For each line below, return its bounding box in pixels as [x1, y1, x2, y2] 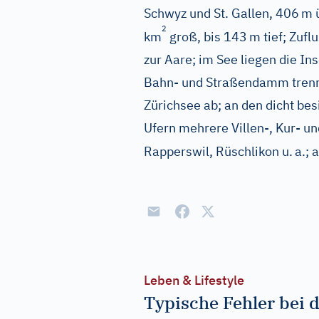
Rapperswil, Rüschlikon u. [144, 143, 293, 159]
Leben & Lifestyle [144, 272, 244, 288]
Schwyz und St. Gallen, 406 [144, 5, 299, 21]
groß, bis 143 [167, 28, 247, 45]
